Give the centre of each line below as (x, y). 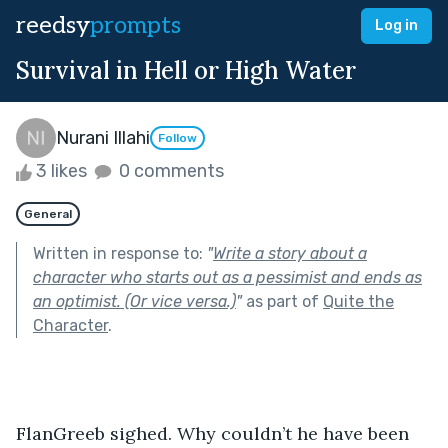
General (48, 213)
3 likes (61, 171)
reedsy (53, 25)
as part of (282, 301)
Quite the (358, 301)
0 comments (169, 171)
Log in (396, 25)
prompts (135, 25)
